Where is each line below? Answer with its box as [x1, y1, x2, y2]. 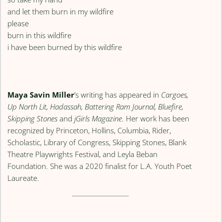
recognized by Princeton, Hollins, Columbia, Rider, [7, 125, 171, 136]
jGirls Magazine [74, 113, 122, 124]
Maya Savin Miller [7, 90, 75, 100]
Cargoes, [161, 90, 189, 100]
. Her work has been [122, 113, 190, 124]
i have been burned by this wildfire [7, 42, 122, 53]
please [7, 18, 29, 29]
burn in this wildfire [7, 30, 72, 41]
